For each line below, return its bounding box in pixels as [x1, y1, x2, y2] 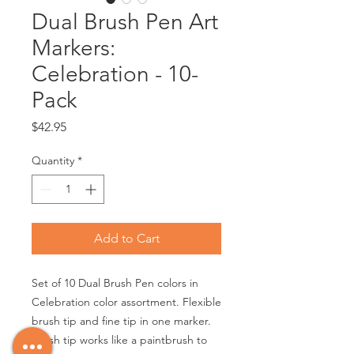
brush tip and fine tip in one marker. [32, 314, 211, 328]
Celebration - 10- [32, 61, 198, 87]
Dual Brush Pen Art [32, 9, 218, 35]
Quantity [32, 153, 74, 168]
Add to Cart [93, 231, 160, 246]
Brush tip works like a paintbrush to [32, 333, 207, 347]
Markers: [32, 35, 115, 61]
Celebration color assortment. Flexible [32, 295, 221, 309]
